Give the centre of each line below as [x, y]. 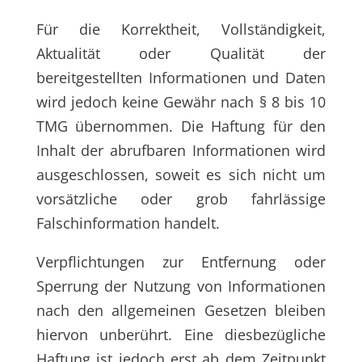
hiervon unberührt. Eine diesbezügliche [181, 335]
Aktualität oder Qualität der [181, 53]
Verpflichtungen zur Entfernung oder [181, 262]
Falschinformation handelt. [128, 223]
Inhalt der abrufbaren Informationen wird [181, 150]
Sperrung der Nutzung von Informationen [181, 286]
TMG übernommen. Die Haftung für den [181, 126]
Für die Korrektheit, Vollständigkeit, [181, 29]
